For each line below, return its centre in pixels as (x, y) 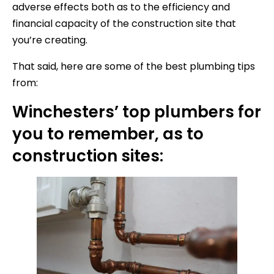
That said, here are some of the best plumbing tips (134, 67)
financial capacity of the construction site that (124, 24)
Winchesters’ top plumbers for (137, 112)
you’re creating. (50, 40)
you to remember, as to (108, 134)
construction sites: (88, 156)
